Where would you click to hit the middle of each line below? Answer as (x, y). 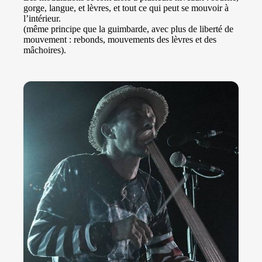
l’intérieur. (42, 19)
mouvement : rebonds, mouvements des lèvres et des (120, 40)
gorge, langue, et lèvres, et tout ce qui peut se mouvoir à (126, 8)
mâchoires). (45, 50)
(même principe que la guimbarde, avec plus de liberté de (128, 29)
